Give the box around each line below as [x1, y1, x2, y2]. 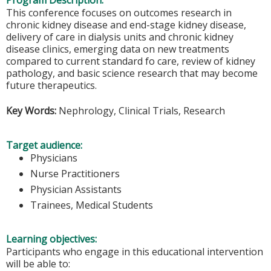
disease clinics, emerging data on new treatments [6, 42, 229, 56]
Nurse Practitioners [30, 166, 120, 180]
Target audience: [6, 138, 85, 152]
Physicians [30, 151, 77, 165]
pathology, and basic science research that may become [6, 67, 258, 80]
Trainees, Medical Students [30, 198, 153, 212]
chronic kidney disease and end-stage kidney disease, [6, 18, 246, 31]
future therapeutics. [6, 79, 97, 92]
